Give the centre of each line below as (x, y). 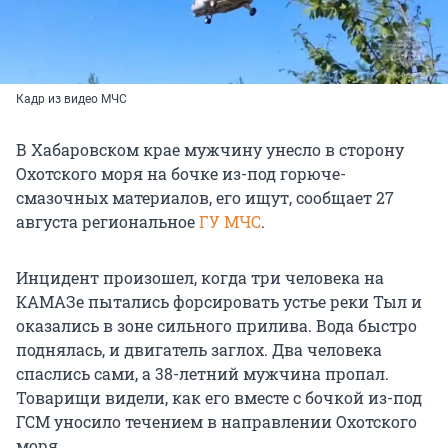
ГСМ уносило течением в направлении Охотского (216, 421)
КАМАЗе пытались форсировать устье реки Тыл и (219, 301)
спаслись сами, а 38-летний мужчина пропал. (202, 373)
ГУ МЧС (230, 221)
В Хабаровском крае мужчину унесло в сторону (210, 149)
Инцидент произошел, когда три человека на (200, 277)
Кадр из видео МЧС (71, 98)
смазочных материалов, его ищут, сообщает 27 (205, 197)
